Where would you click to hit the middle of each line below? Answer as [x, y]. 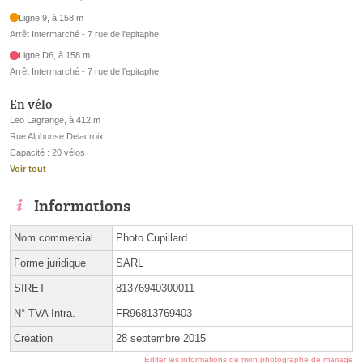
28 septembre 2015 [161, 338]
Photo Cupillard [152, 237]
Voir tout [28, 168]
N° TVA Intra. [45, 313]
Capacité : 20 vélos [47, 152]
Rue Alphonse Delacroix [57, 136]
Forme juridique [50, 263]
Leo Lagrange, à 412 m [55, 120]
